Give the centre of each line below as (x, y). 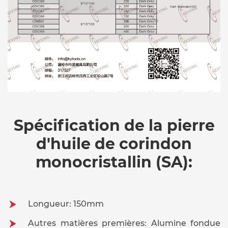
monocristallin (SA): (114, 162)
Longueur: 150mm (66, 204)
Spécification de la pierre (114, 126)
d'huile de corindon (114, 144)
